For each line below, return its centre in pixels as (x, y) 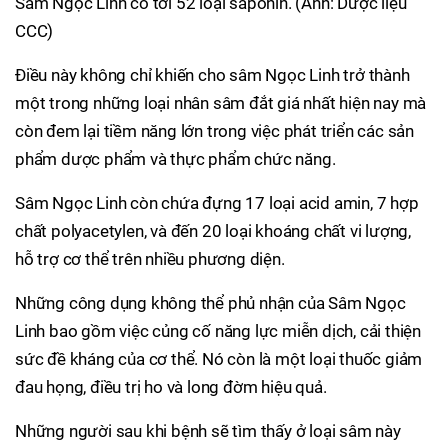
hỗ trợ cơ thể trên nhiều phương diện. (150, 259)
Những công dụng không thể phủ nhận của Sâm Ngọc (210, 303)
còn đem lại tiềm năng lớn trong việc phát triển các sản (214, 131)
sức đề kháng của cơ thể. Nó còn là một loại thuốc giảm (219, 359)
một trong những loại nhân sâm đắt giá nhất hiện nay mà (221, 103)
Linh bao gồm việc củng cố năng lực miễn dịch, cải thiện (218, 331)
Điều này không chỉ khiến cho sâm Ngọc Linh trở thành (212, 75)
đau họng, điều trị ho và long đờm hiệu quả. (171, 387)
